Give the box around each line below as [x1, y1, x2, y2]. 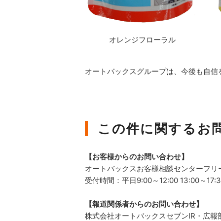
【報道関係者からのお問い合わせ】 [85, 199, 203, 209]
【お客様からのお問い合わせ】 [85, 151, 188, 161]
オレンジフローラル [109, 35, 176, 44]
